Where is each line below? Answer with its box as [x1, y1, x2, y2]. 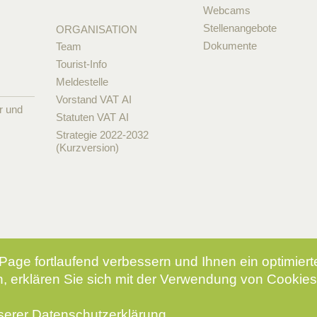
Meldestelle [55, 75, 108, 88]
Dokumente [203, 39, 258, 52]
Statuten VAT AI [55, 110, 129, 123]
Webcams [203, 4, 251, 16]
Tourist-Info [55, 57, 107, 70]
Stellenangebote [203, 21, 277, 34]
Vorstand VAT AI [55, 93, 132, 105]
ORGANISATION [55, 23, 137, 35]
